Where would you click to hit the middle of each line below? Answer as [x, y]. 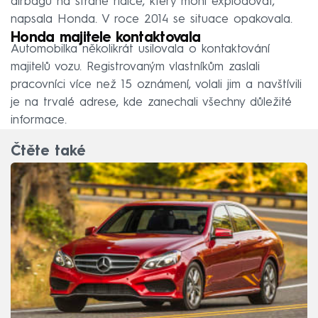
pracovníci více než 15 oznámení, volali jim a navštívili [156, 84]
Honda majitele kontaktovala [106, 38]
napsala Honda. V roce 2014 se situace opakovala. [152, 19]
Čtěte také [48, 152]
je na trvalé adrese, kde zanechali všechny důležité [151, 102]
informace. [39, 120]
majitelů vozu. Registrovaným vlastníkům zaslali [135, 67]
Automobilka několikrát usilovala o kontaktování [140, 49]
